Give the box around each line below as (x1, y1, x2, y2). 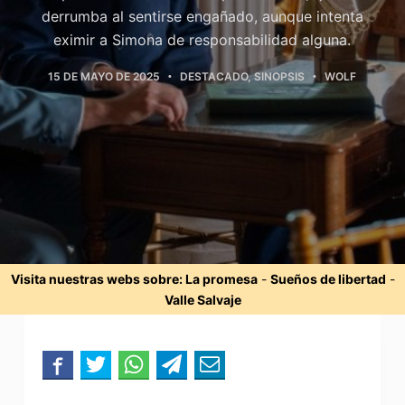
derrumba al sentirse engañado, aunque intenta (41, 6, 363, 25)
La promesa (184, 271, 258, 287)
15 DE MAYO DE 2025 (48, 69, 161, 83)
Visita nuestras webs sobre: (10, 271, 185, 287)
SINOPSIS (254, 69, 306, 83)
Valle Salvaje (164, 292, 241, 307)
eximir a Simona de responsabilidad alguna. (53, 30, 352, 49)
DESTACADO (180, 69, 249, 83)
